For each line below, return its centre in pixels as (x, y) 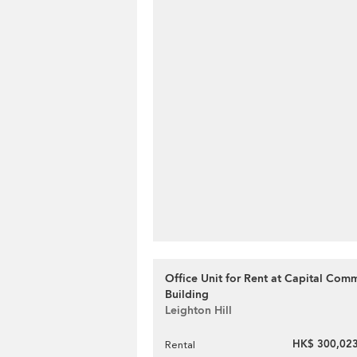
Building (187, 294)
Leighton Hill (198, 310)
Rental (180, 345)
